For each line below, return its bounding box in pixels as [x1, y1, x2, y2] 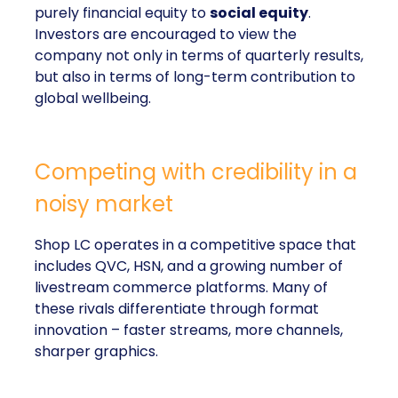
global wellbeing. [35, 88, 151, 108]
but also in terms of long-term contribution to [35, 67, 355, 87]
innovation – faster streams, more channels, [35, 320, 343, 340]
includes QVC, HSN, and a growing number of [35, 256, 343, 276]
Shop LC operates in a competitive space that [35, 235, 356, 255]
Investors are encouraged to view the [35, 24, 297, 44]
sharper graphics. [35, 341, 158, 362]
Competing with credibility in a [35, 157, 357, 187]
